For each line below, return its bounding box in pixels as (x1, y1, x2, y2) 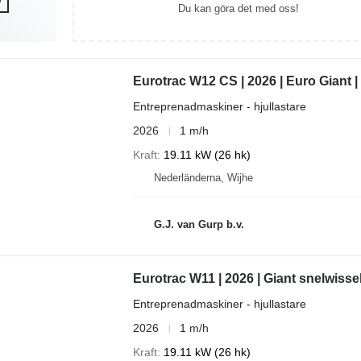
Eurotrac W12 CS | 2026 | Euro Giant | (132, 74, 358, 88)
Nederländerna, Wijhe (153, 172, 253, 184)
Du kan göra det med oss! (177, 2, 299, 15)
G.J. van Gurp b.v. (153, 218, 244, 230)
